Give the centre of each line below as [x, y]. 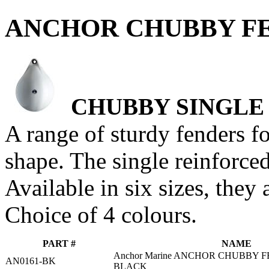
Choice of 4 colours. [101, 214]
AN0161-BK [31, 261]
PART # [59, 243]
